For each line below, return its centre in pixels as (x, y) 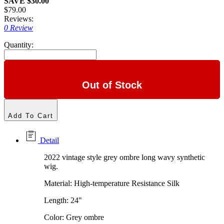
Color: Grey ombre (74, 217)
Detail (48, 140)
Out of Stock (112, 85)
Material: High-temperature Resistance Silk (112, 183)
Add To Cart (31, 116)
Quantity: (19, 45)
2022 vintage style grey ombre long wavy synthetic (124, 157)
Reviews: (19, 19)
